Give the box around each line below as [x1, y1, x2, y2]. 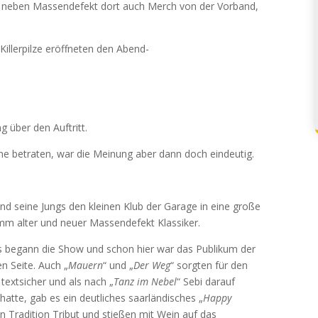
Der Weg [133, 258, 170, 272]
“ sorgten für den [170, 258, 248, 272]
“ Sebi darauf [177, 275, 235, 288]
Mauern [68, 258, 103, 272]
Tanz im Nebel [114, 275, 177, 288]
